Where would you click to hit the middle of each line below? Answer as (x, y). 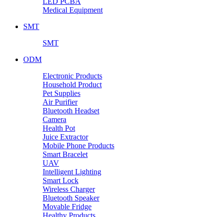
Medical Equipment (73, 10)
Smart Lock (61, 181)
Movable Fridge (67, 207)
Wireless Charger (69, 189)
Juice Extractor (65, 137)
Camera (54, 120)
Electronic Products (72, 76)
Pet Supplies (62, 93)
